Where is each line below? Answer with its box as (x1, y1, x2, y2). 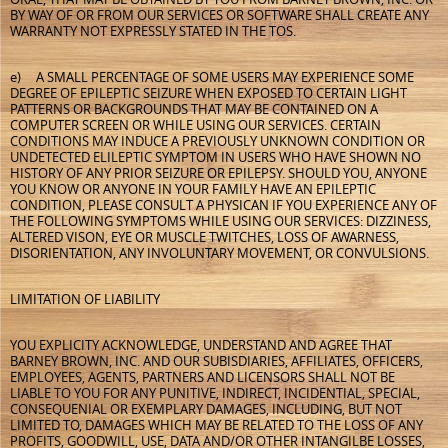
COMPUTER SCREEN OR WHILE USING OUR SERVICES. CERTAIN (10, 116, 381, 134)
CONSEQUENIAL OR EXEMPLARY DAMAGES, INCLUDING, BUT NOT (10, 400, 402, 418)
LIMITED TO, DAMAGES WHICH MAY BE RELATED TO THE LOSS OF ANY (10, 416, 423, 434)
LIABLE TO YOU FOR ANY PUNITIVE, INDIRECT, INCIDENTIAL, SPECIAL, (10, 384, 420, 402)
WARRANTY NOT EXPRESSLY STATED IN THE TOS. (10, 22, 296, 40)
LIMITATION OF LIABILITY (10, 290, 160, 308)
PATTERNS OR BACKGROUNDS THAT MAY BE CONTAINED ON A (10, 100, 378, 118)
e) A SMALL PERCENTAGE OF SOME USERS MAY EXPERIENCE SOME (10, 68, 414, 86)
